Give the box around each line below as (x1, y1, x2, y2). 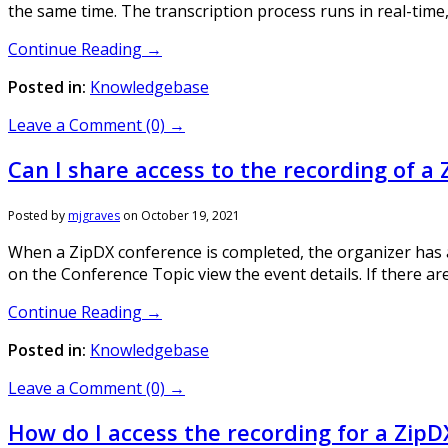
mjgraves (68, 206, 120, 224)
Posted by (8, 206, 68, 224)
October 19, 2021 (141, 206, 240, 224)
